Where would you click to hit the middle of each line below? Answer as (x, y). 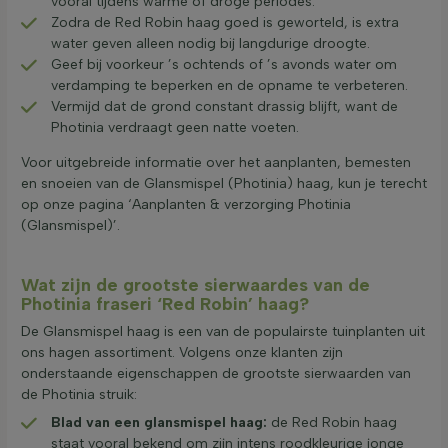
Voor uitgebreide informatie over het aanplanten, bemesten (216, 163)
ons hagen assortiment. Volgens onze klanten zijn (182, 353)
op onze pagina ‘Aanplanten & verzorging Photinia (186, 205)
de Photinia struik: (79, 395)
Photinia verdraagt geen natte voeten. (175, 128)
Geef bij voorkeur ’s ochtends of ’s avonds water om (224, 65)
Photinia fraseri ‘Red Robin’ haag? (165, 304)
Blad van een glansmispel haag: (159, 423)
